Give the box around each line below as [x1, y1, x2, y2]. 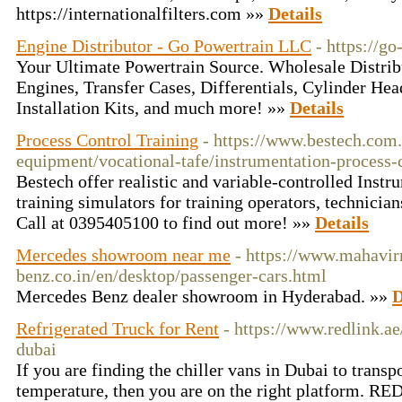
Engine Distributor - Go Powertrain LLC [16, 36, 311, 56]
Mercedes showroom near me [16, 245, 231, 265]
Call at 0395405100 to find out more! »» [16, 213, 315, 232]
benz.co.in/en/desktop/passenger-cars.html [16, 266, 327, 285]
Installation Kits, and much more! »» [16, 98, 290, 118]
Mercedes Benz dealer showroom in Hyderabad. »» [16, 286, 392, 306]
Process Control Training [16, 130, 198, 150]
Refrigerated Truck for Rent [16, 319, 219, 338]
